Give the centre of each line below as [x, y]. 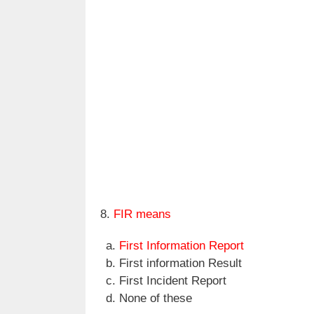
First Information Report [182, 245]
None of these [156, 298]
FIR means [142, 214]
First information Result [180, 263]
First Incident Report [173, 280]
